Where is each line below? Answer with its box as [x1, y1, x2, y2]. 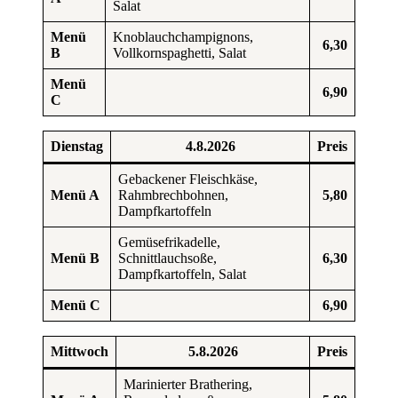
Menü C [51, 297, 100, 313]
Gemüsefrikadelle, [118, 234, 220, 250]
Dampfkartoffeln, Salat [118, 266, 246, 282]
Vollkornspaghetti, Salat [113, 44, 246, 60]
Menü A [51, 187, 99, 203]
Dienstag [51, 138, 103, 154]
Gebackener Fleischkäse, [118, 171, 258, 187]
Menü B [51, 250, 99, 266]
